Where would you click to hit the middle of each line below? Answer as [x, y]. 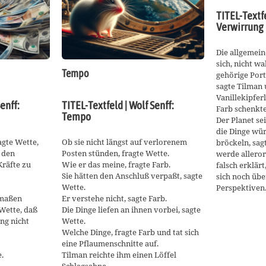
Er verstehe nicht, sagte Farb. [114, 199]
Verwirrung [240, 27]
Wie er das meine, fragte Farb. [116, 165]
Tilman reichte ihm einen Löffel [119, 255]
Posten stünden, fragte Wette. [115, 153]
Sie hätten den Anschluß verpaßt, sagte [132, 176]
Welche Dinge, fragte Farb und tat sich [130, 232]
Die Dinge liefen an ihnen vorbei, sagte [131, 210]
